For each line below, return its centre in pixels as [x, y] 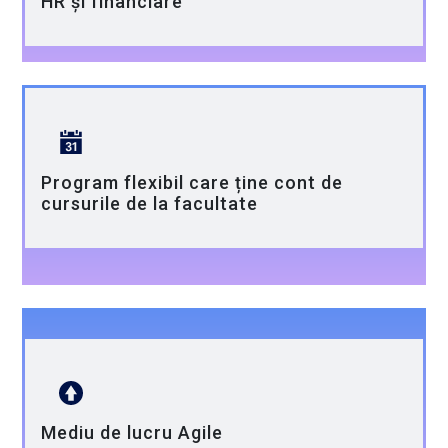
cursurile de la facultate [150, 203]
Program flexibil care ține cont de [192, 182]
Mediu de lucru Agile [132, 433]
